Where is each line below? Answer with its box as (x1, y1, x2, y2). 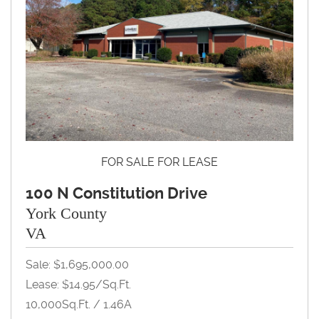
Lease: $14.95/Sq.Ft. (26, 277, 131, 291)
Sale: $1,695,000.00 (26, 257, 129, 271)
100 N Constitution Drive (26, 184, 207, 202)
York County (26, 204, 107, 222)
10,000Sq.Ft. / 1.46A (26, 297, 132, 311)
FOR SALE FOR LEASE (101, 155, 218, 169)
